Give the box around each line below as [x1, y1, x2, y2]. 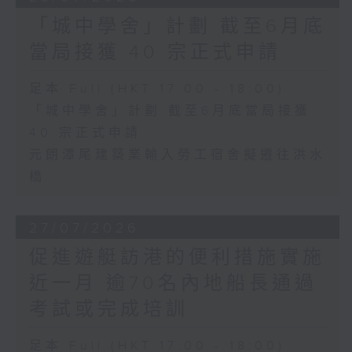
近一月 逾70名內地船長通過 [28, 273, 317, 295]
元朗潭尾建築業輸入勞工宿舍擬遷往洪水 [28, 148, 326, 163]
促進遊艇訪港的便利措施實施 [28, 247, 325, 269]
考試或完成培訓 [28, 299, 189, 321]
